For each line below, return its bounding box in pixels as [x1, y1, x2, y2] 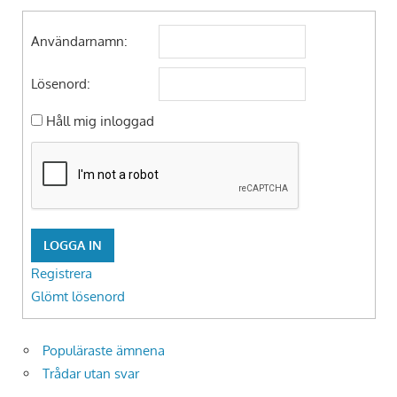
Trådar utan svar [43, 364, 139, 382]
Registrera [30, 265, 92, 283]
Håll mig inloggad [45, 113, 154, 130]
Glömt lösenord [30, 288, 125, 306]
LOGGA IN [43, 237, 102, 253]
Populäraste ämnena [43, 341, 165, 359]
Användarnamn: [30, 33, 128, 51]
